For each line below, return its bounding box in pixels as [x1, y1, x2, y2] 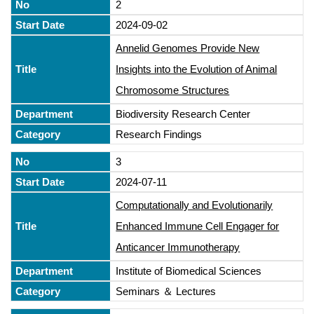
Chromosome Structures [116, 83, 230, 96]
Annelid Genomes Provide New [116, 41, 260, 54]
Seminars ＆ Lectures [116, 285, 217, 297]
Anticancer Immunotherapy [116, 240, 240, 253]
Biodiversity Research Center [116, 107, 251, 120]
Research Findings [116, 128, 203, 140]
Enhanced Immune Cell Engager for [116, 219, 280, 232]
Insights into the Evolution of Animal [116, 62, 278, 75]
